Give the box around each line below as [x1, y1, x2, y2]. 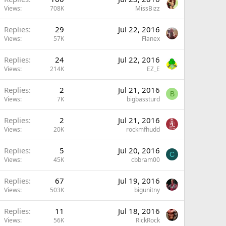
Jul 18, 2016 [118, 206, 160, 216]
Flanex [142, 34, 160, 43]
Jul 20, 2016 [118, 145, 160, 155]
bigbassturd [127, 95, 160, 103]
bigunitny [134, 186, 160, 194]
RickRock [136, 216, 160, 224]
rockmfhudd [126, 125, 160, 134]
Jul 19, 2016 [118, 176, 160, 186]
